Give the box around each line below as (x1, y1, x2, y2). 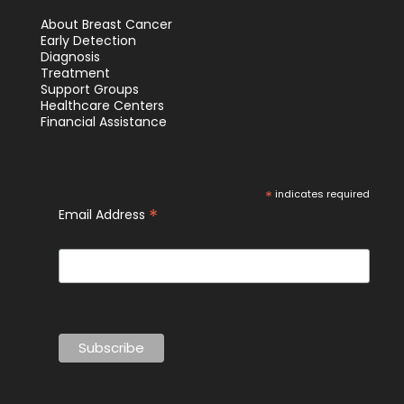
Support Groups (40, 79, 139, 98)
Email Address (58, 205, 149, 224)
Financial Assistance (40, 112, 167, 131)
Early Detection (40, 31, 136, 50)
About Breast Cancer (40, 14, 172, 33)
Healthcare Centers (40, 96, 164, 115)
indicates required (272, 186, 371, 201)
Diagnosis (40, 47, 100, 66)
